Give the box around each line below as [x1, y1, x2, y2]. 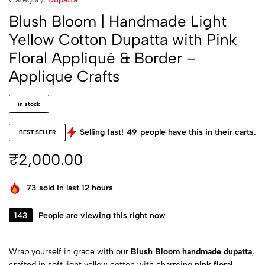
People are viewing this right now [38, 210, 166, 221]
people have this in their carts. [140, 127, 256, 137]
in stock [18, 100, 40, 108]
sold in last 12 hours [39, 183, 113, 193]
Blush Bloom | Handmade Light [9, 12, 227, 31]
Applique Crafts [9, 67, 119, 86]
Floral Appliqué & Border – [9, 49, 196, 67]
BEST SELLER [18, 128, 56, 136]
